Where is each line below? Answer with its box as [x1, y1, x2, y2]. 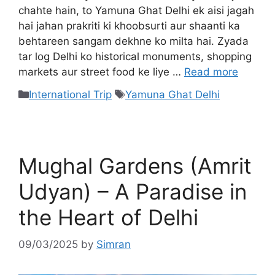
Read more [184, 66, 238, 79]
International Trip [29, 88, 112, 101]
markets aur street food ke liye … [18, 66, 184, 79]
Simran [96, 238, 131, 251]
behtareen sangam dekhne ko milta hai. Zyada [18, 35, 249, 48]
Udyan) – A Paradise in [18, 178, 247, 204]
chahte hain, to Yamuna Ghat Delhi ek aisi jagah [18, 4, 254, 17]
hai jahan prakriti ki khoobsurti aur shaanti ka [18, 20, 240, 33]
